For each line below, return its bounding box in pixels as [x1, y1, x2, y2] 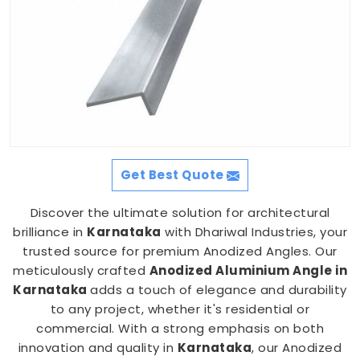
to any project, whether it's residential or [50, 301, 310, 317]
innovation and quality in [18, 339, 178, 356]
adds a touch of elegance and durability [90, 281, 347, 298]
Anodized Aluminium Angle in [149, 262, 347, 279]
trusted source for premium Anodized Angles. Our [22, 243, 337, 260]
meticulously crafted [13, 262, 149, 279]
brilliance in [13, 223, 87, 240]
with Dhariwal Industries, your [161, 223, 347, 240]
